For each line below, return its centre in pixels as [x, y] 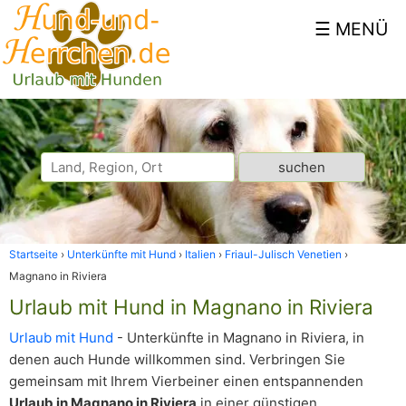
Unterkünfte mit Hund [121, 254]
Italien [200, 254]
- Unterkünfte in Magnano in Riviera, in [239, 338]
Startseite [34, 254]
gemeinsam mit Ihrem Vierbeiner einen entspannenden [186, 381]
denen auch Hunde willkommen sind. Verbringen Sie [177, 359]
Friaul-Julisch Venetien [283, 254]
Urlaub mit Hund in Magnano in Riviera [191, 307]
